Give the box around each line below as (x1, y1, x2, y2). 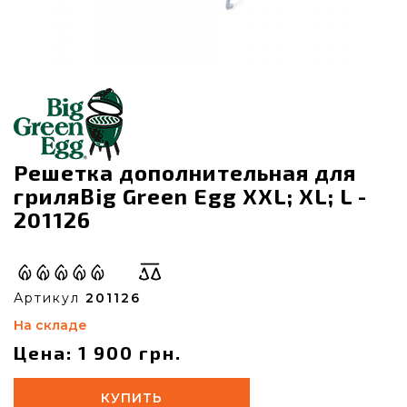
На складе (14, 317, 87, 333)
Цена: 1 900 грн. (14, 342, 182, 363)
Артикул (14, 290, 85, 306)
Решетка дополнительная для (14, 159, 356, 185)
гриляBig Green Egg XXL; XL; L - (14, 183, 367, 209)
